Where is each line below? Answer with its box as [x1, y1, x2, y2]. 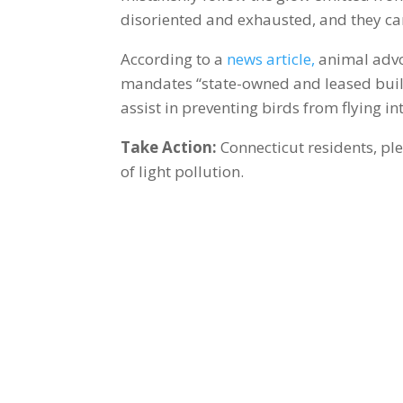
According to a [121, 48, 228, 69]
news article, [227, 48, 316, 69]
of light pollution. [121, 160, 245, 182]
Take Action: [121, 136, 218, 157]
